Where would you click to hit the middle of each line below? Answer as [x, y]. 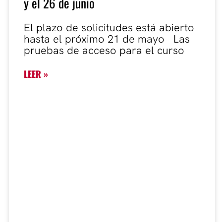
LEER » [36, 74]
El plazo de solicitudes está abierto [109, 27]
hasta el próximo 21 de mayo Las [107, 39]
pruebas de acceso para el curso [104, 50]
